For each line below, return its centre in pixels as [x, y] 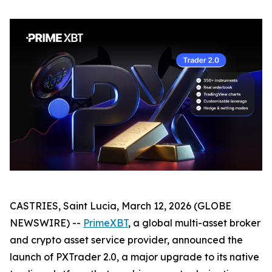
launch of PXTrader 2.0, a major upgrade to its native [134, 257]
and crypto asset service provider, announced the [126, 240]
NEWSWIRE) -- [46, 223]
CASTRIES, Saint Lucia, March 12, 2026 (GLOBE [121, 206]
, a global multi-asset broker [194, 223]
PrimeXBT [106, 223]
